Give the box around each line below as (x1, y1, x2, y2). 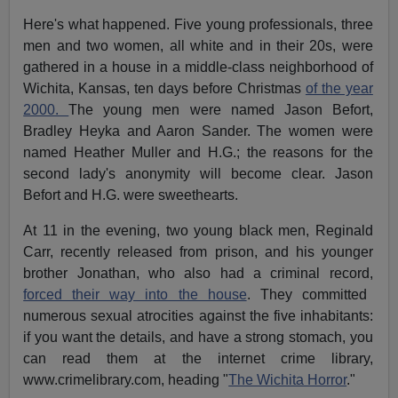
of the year (305, 80, 373, 96)
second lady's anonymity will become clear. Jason (23, 165, 373, 181)
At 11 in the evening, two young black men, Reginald (23, 222, 373, 238)
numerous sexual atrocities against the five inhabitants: (23, 307, 373, 323)
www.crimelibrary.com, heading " (23, 371, 229, 387)
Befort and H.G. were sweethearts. (23, 187, 239, 203)
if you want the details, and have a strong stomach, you (23, 329, 373, 345)
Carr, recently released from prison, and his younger (23, 243, 373, 259)
